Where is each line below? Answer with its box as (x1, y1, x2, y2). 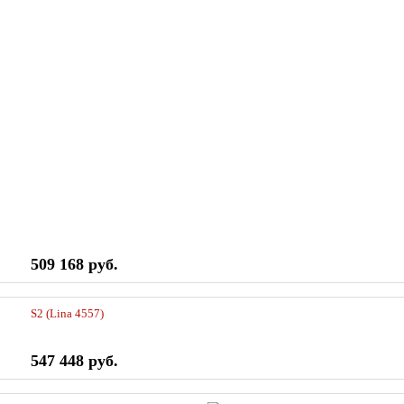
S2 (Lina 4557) (30, 307, 104, 321)
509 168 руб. (30, 255, 118, 274)
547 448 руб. (30, 352, 118, 371)
